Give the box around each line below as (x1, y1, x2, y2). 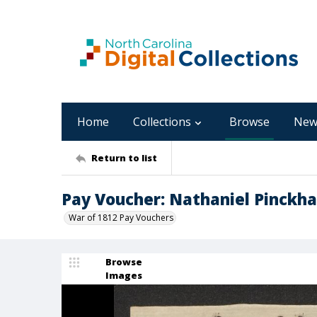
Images (105, 269, 142, 282)
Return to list (91, 151, 157, 164)
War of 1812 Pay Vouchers (69, 212, 173, 224)
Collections (133, 114, 191, 129)
